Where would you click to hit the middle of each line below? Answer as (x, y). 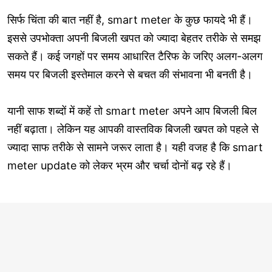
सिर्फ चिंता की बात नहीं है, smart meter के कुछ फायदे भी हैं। (130, 19)
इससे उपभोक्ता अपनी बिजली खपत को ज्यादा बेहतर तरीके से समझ (134, 38)
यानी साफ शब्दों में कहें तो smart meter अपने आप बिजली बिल (132, 110)
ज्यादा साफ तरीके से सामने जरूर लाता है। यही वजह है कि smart (135, 147)
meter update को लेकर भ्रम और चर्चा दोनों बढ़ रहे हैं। (120, 165)
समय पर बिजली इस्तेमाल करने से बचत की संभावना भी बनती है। (130, 74)
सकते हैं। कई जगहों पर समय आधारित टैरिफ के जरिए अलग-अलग (135, 56)
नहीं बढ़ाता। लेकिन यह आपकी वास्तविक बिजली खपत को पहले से (133, 129)
